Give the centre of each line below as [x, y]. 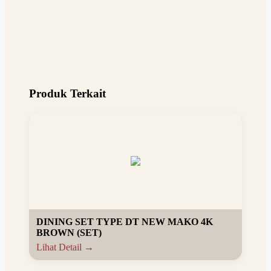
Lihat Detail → [65, 247]
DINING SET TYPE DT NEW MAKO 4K [125, 222]
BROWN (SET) [69, 233]
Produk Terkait [67, 93]
